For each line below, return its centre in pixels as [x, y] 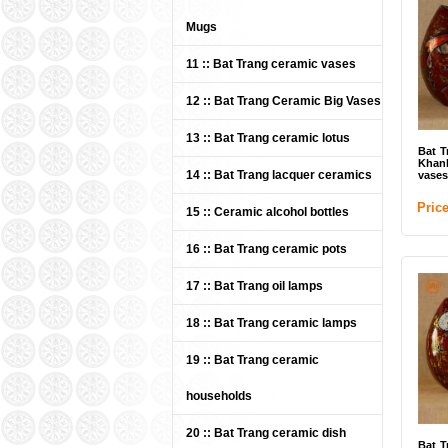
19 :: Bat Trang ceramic [252, 360]
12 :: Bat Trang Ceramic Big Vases [283, 101]
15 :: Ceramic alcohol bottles [267, 212]
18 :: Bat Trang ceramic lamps [271, 323]
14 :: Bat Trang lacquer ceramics [279, 175]
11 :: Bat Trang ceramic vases [271, 64]
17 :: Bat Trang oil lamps [254, 286]
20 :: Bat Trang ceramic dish [266, 433]
